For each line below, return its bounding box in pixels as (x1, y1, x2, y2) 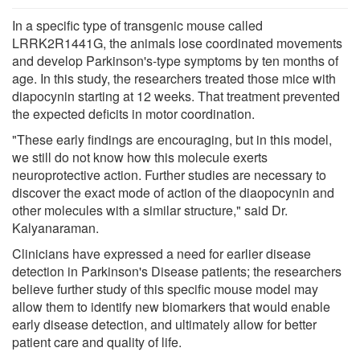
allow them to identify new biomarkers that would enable (12, 297, 330, 316)
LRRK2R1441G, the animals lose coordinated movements (12, 33, 342, 52)
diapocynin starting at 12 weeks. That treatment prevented (12, 86, 340, 105)
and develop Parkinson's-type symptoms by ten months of (12, 51, 338, 70)
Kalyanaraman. (12, 218, 99, 237)
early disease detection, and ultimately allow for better (12, 314, 317, 333)
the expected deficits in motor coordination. (12, 104, 255, 123)
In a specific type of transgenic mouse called (12, 15, 263, 35)
